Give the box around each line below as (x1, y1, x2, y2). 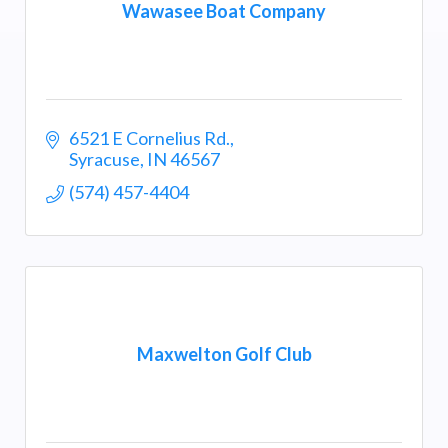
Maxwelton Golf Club (136, 343, 312, 366)
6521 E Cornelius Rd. (68, 127, 230, 150)
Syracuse (68, 148, 140, 171)
